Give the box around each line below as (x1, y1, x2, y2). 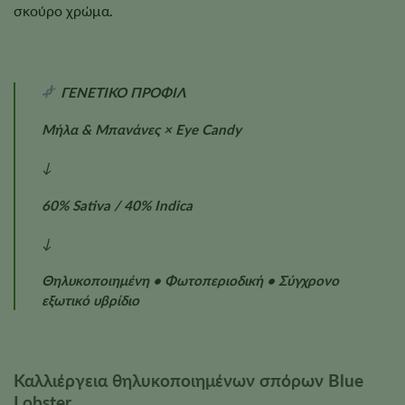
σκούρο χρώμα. (14, 2, 113, 20)
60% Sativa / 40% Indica (41, 196, 193, 213)
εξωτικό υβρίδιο (41, 292, 139, 309)
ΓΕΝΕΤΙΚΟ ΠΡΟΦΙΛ (56, 83, 186, 100)
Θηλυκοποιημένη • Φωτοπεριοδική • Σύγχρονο (41, 272, 339, 289)
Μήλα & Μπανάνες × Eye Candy (41, 121, 241, 138)
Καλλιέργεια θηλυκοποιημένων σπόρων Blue (14, 369, 363, 391)
